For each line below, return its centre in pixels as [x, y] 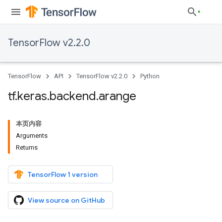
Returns [27, 147]
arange [117, 96]
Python [150, 76]
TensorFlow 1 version [63, 174]
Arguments [32, 136]
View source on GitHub [66, 200]
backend [73, 96]
